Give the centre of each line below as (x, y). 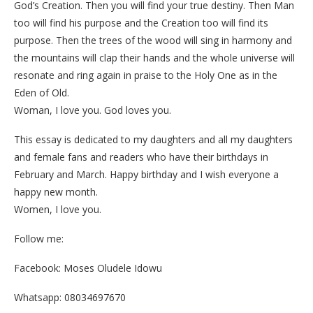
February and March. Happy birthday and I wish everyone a (146, 174)
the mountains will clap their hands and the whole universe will (154, 57)
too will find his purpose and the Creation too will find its (141, 22)
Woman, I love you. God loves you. (93, 110)
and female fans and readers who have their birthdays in (141, 156)
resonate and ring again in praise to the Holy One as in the (146, 75)
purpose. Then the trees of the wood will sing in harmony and (153, 40)
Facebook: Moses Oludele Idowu (88, 268)
